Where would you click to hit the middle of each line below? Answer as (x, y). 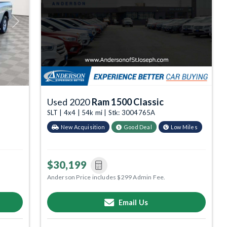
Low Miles (184, 127)
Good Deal (138, 127)
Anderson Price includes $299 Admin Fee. (106, 177)
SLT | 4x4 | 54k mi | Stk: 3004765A (101, 112)
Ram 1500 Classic (127, 102)
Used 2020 (69, 102)
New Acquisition (83, 127)
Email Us (133, 202)
